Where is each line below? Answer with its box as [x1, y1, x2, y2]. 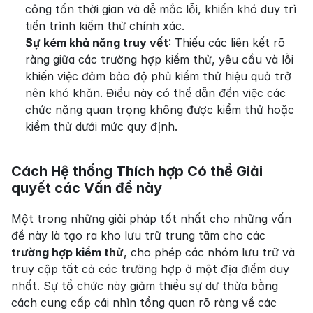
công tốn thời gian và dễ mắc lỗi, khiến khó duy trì [25, 2, 296, 16]
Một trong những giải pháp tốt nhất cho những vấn [11, 212, 291, 226]
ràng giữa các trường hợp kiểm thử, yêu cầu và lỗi [25, 52, 293, 66]
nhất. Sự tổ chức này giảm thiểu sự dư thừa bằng [11, 279, 278, 293]
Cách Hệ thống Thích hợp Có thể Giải [11, 163, 263, 180]
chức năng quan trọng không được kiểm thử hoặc [25, 103, 294, 117]
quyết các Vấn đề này [11, 180, 162, 196]
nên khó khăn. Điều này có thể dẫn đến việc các [25, 86, 286, 100]
